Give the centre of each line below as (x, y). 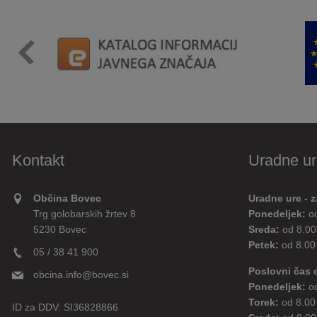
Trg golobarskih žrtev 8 (85, 214)
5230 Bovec (60, 229)
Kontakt (38, 160)
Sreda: (264, 229)
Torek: (263, 302)
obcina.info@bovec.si (81, 275)
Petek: (263, 245)
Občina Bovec (67, 198)
